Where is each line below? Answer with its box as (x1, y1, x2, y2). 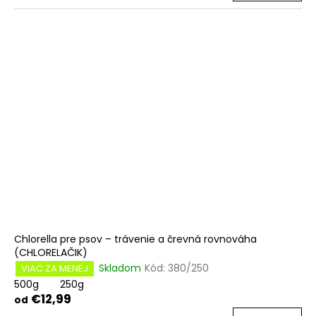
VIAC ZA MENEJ (21, 261, 88, 275)
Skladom (99, 261, 141, 276)
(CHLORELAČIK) (14, 245, 87, 260)
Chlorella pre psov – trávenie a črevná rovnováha (14, 231, 257, 246)
